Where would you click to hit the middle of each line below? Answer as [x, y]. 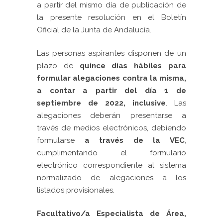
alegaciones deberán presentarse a [111, 115]
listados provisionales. [76, 190]
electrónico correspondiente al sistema [111, 165]
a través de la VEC [130, 140]
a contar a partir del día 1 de [111, 91]
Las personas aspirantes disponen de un [111, 53]
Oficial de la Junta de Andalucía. [94, 30]
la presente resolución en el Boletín [111, 17]
